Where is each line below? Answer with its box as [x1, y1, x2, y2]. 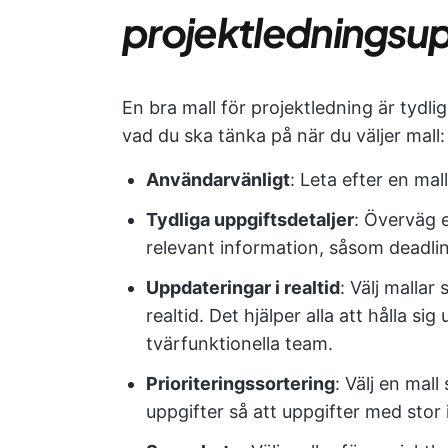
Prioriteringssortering [146, 373, 335, 394]
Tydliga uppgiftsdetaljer [146, 209, 354, 230]
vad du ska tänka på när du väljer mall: [122, 125, 445, 146]
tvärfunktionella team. [146, 333, 333, 354]
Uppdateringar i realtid [146, 277, 340, 298]
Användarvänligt [146, 169, 290, 190]
